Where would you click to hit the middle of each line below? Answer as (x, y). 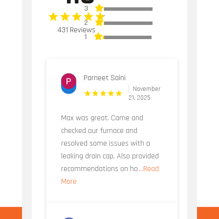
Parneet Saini (105, 78)
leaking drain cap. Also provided (110, 156)
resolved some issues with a (105, 144)
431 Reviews (77, 30)
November (146, 89)
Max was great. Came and (102, 118)
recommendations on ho (99, 169)
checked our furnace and (99, 131)
